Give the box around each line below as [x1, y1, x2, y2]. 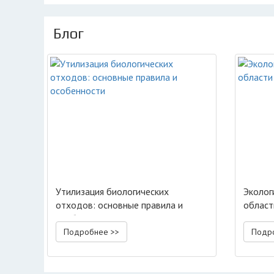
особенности [56, 212, 111, 224]
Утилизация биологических [56, 185, 169, 198]
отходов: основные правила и [56, 199, 183, 211]
